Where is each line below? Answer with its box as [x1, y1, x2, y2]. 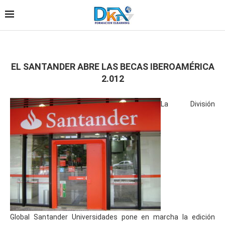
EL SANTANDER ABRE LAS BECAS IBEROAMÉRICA [11, 61, 214, 72]
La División [161, 99, 215, 108]
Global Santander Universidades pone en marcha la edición [10, 212, 215, 221]
